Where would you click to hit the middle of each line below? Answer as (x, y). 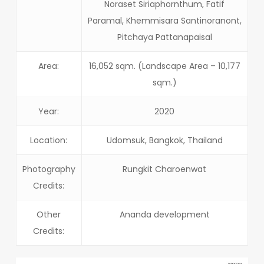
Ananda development (164, 214)
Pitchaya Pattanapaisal (164, 37)
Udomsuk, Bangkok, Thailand (164, 140)
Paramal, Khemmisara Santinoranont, (164, 21)
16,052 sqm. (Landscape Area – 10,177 (164, 66)
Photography (49, 169)
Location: (49, 140)
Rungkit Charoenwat (165, 169)
